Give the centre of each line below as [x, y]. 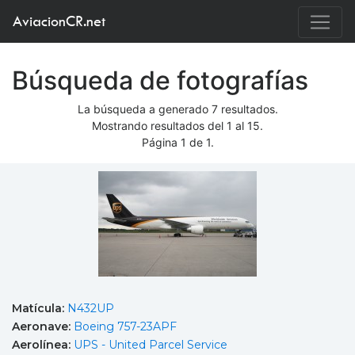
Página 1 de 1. [177, 143]
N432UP [91, 309]
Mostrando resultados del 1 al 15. [177, 126]
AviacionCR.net [59, 21]
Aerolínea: [43, 344]
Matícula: [40, 309]
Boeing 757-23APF [125, 326]
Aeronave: [43, 326]
